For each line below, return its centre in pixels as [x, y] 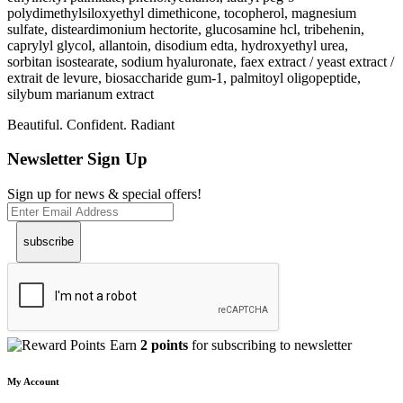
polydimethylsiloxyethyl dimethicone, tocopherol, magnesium [182, 13]
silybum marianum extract [81, 94]
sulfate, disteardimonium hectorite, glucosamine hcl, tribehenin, [186, 29]
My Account [33, 382]
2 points [164, 345]
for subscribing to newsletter [270, 345]
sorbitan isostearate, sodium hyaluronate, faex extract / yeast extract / [201, 61]
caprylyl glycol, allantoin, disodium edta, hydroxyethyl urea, [178, 45]
